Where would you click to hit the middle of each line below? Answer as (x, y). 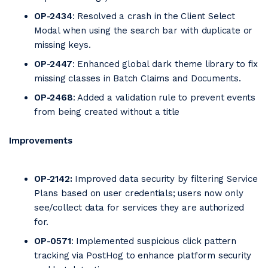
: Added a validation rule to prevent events (164, 98)
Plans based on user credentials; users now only (139, 193)
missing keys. (63, 45)
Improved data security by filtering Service (165, 179)
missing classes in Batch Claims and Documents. (138, 78)
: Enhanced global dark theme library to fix (165, 64)
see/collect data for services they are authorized (139, 208)
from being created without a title (107, 112)
